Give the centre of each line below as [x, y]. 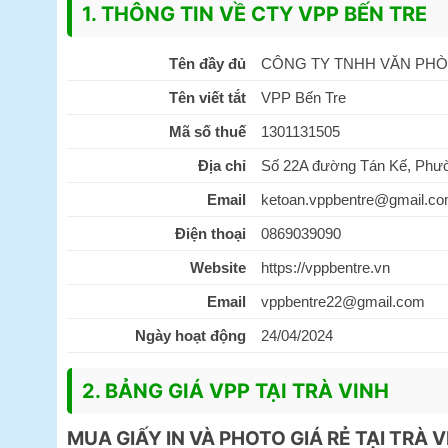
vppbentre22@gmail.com [342, 301]
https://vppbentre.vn [325, 267]
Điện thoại [210, 233]
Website [217, 267]
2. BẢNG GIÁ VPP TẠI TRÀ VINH [235, 390]
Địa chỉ [221, 165]
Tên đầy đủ [207, 63]
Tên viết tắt [207, 97]
